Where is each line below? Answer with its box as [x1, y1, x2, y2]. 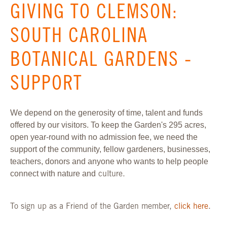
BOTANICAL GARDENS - [10, 51, 192, 71]
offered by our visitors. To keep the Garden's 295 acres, [10, 121, 206, 129]
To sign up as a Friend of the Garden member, [10, 203, 174, 211]
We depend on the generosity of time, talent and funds [10, 108, 203, 117]
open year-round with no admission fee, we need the [10, 133, 198, 141]
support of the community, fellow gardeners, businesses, [10, 145, 210, 154]
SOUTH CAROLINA [10, 27, 148, 48]
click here [174, 203, 208, 211]
